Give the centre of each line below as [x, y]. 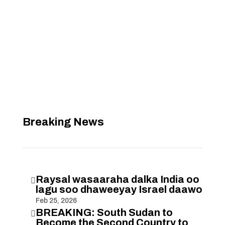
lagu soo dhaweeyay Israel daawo [119, 189]
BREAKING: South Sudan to [104, 212]
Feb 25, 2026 [56, 201]
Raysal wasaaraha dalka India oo [117, 179]
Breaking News [63, 122]
